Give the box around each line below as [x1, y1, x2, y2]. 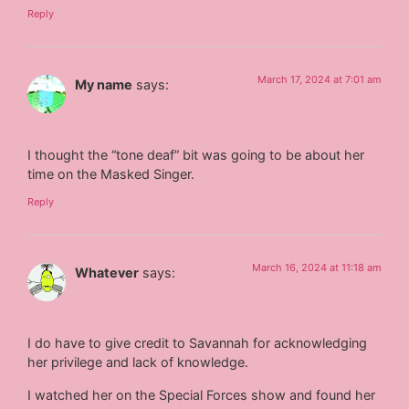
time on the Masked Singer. [27, 166, 195, 183]
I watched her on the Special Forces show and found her [27, 386, 376, 403]
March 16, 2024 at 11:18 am [251, 260, 382, 274]
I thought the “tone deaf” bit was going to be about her [27, 147, 365, 163]
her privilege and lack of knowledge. [27, 354, 249, 371]
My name [75, 77, 133, 93]
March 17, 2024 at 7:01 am [257, 73, 382, 87]
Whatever [75, 264, 140, 280]
